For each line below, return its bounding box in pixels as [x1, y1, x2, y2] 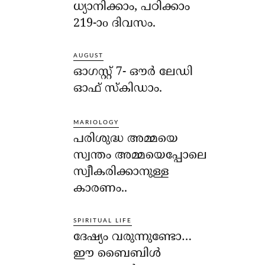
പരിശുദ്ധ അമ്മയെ [73, 132, 179, 147]
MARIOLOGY [73, 119, 119, 126]
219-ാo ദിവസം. [73, 16, 156, 31]
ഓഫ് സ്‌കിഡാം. [73, 81, 163, 96]
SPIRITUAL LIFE [73, 218, 132, 224]
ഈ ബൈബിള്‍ [73, 247, 161, 262]
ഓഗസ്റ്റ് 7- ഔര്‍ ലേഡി [73, 64, 193, 80]
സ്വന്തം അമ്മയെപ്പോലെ [73, 148, 208, 164]
